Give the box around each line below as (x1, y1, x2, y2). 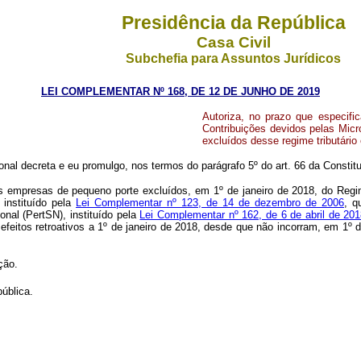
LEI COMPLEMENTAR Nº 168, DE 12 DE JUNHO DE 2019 (41, 85, 320, 98)
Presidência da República (121, 12, 346, 33)
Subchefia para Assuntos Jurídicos (126, 52, 341, 65)
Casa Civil (196, 34, 271, 51)
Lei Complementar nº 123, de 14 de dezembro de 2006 (76, 197, 344, 209)
